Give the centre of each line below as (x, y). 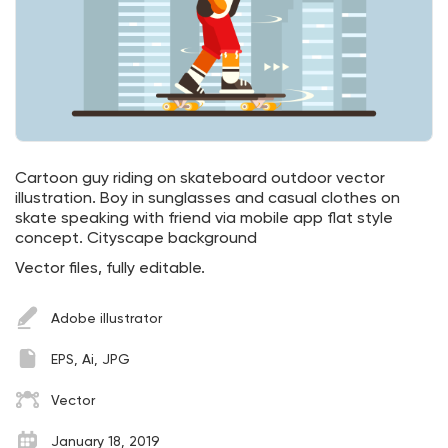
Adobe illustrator (106, 318)
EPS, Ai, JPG (90, 359)
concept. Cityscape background (136, 238)
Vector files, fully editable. (110, 268)
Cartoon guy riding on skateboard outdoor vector (200, 178)
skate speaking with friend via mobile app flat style (204, 218)
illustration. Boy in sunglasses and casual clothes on (207, 198)
